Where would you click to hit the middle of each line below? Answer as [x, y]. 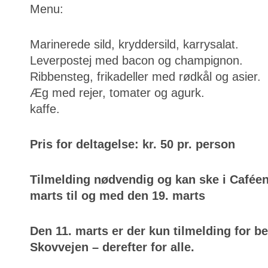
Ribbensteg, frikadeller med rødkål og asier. [145, 77]
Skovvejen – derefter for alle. [112, 247]
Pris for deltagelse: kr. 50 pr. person [133, 144]
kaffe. [45, 109]
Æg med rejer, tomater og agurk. [117, 93]
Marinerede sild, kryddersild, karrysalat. [134, 45]
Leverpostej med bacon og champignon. [136, 61]
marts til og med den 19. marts [118, 196]
